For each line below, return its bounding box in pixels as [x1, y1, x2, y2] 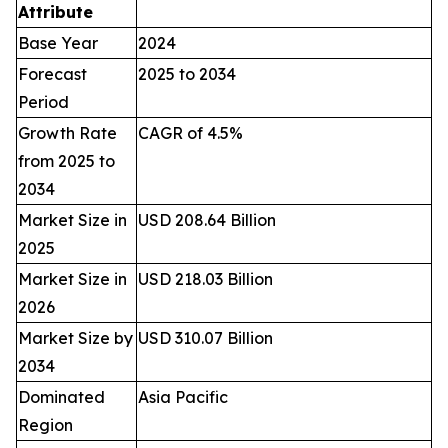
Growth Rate [18, 122, 117, 143]
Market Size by [18, 327, 133, 348]
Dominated [18, 386, 105, 407]
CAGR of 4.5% [138, 122, 243, 143]
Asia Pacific [138, 386, 228, 407]
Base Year [18, 32, 98, 53]
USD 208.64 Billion [138, 209, 276, 230]
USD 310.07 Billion [138, 327, 273, 348]
